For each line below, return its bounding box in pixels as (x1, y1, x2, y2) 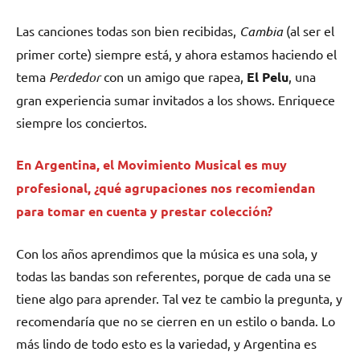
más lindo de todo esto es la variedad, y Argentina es (16, 335, 317, 352)
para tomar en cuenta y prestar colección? (16, 202, 272, 220)
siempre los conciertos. (16, 114, 147, 131)
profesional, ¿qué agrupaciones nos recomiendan (16, 179, 315, 197)
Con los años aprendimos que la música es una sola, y (16, 245, 317, 262)
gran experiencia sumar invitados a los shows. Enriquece (16, 92, 335, 108)
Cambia (239, 22, 283, 40)
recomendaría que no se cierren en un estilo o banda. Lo (16, 313, 335, 329)
